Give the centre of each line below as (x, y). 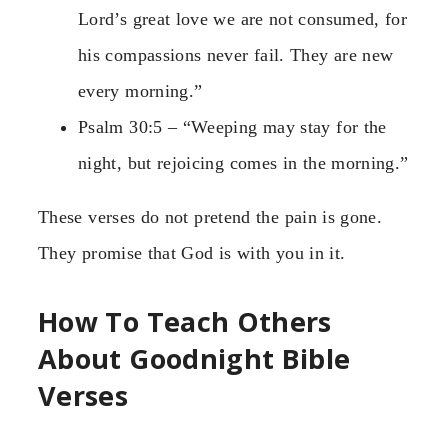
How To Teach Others (185, 322)
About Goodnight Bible (194, 359)
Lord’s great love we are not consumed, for (243, 18)
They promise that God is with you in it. (192, 252)
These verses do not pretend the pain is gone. (210, 216)
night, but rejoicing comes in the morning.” (243, 162)
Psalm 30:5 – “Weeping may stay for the (232, 126)
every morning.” (140, 90)
